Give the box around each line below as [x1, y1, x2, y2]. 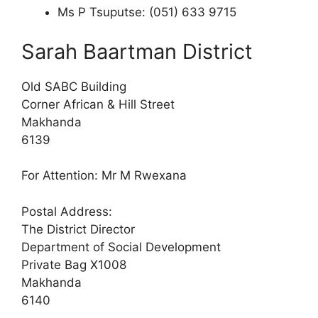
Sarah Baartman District [21, 38, 253, 64]
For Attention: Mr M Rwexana [21, 168, 187, 183]
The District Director [21, 221, 135, 236]
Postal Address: [21, 204, 112, 219]
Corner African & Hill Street [21, 97, 175, 111]
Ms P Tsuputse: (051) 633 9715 [57, 5, 236, 20]
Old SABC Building [21, 79, 126, 94]
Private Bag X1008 [21, 257, 126, 272]
